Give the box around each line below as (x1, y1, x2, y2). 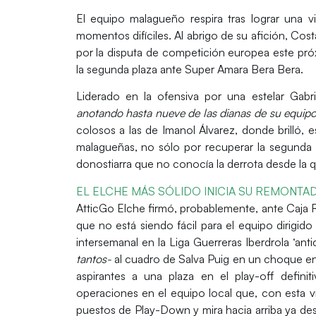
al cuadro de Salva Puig (111, 251, 230, 266)
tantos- (75, 251, 111, 266)
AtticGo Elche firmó (75, 200, 175, 215)
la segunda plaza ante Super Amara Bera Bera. (75, 61, 303, 76)
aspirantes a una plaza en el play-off (75, 268, 274, 283)
